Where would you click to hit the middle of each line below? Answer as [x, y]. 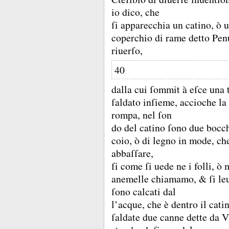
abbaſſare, [132, 153]
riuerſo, [127, 50]
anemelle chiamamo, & [160, 178]
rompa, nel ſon [142, 114]
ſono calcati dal [144, 191]
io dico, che [135, 12]
